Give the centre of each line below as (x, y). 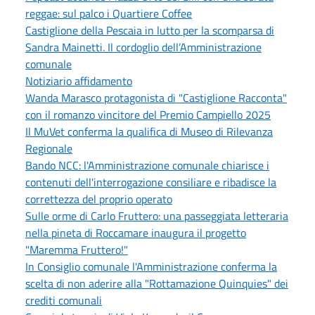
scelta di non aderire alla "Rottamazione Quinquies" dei (157, 283)
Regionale (49, 148)
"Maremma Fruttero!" (77, 249)
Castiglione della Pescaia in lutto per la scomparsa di (150, 30)
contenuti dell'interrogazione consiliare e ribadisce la (151, 182)
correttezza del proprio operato (99, 199)
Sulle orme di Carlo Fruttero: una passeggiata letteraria (157, 216)
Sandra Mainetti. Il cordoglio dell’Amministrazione (143, 47)
